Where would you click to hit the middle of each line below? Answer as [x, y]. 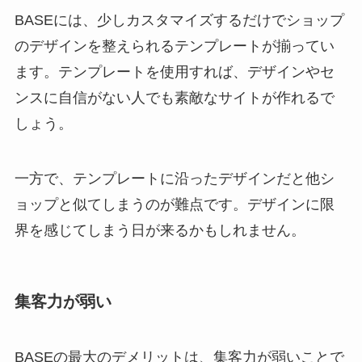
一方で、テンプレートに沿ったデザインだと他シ [174, 178]
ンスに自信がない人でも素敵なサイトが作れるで [174, 97]
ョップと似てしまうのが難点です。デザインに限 [174, 204]
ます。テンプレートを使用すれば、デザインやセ [174, 72]
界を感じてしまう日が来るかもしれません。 [160, 230]
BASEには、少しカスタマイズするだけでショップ [179, 20]
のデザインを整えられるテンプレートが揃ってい [174, 46]
